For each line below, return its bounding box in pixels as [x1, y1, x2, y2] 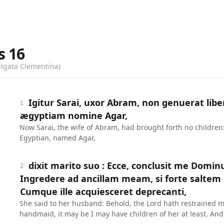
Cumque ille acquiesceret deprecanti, [19, 185, 186, 197]
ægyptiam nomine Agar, [19, 109, 127, 121]
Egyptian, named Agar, [19, 133, 95, 142]
